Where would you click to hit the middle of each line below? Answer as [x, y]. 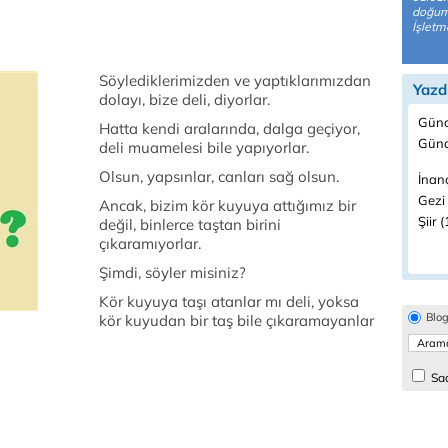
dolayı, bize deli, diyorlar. [184, 99]
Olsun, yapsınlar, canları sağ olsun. [219, 176]
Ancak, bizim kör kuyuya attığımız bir [227, 205]
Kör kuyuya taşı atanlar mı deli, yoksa [229, 301]
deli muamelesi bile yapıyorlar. [204, 147]
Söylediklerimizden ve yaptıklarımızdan [235, 80]
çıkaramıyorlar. [150, 243]
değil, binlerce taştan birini [190, 224]
